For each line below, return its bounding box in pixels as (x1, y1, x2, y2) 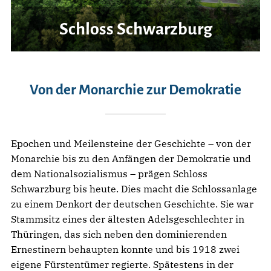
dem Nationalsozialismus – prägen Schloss (11, 167, 207, 180)
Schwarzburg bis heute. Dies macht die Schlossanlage (11, 182, 257, 195)
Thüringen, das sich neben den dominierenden (11, 227, 227, 240)
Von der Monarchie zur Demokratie (30, 82, 241, 97)
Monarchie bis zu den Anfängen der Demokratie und (11, 152, 251, 165)
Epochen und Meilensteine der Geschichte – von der (11, 137, 251, 149)
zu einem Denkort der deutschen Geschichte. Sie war (11, 197, 253, 210)
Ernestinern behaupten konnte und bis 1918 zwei (11, 243, 240, 255)
